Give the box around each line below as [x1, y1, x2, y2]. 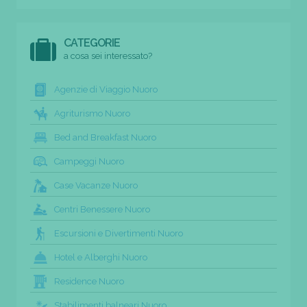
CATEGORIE [64, 36, 121, 49]
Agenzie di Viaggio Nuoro [54, 84, 158, 95]
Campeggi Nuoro [54, 156, 124, 167]
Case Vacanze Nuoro [54, 180, 138, 191]
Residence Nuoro [54, 275, 124, 286]
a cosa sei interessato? [64, 50, 153, 61]
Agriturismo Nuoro [54, 108, 130, 119]
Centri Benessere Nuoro [54, 204, 150, 214]
